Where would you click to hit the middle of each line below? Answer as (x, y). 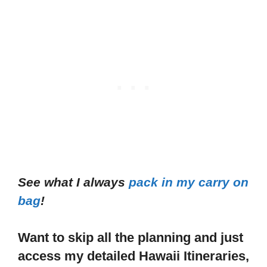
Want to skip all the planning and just (131, 238)
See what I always (73, 182)
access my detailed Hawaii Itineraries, (133, 256)
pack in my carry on (189, 182)
